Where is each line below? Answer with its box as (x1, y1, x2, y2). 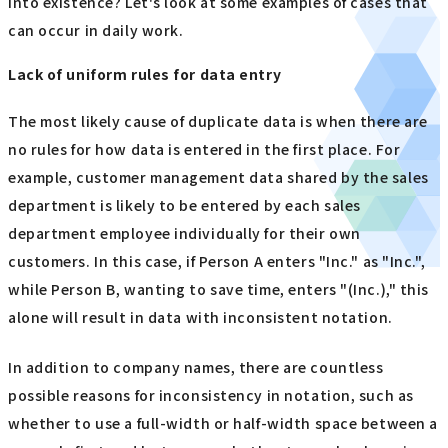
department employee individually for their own (8, 223, 361, 244)
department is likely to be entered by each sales (8, 195, 361, 216)
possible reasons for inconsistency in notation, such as (8, 385, 414, 406)
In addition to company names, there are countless (8, 357, 384, 378)
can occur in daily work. (8, 20, 184, 41)
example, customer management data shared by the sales (8, 167, 429, 188)
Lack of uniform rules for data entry (8, 63, 282, 84)
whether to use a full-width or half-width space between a (8, 413, 438, 434)
